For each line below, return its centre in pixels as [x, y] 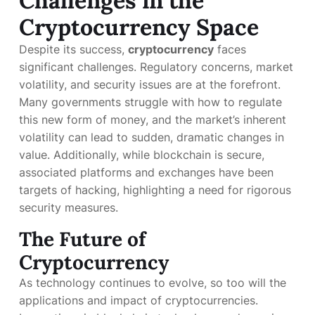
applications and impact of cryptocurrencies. [139, 300]
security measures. [69, 207]
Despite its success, [73, 49]
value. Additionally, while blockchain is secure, [142, 155]
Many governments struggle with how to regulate [150, 102]
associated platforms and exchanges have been [146, 172]
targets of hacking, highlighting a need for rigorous [155, 190]
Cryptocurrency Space [139, 27]
